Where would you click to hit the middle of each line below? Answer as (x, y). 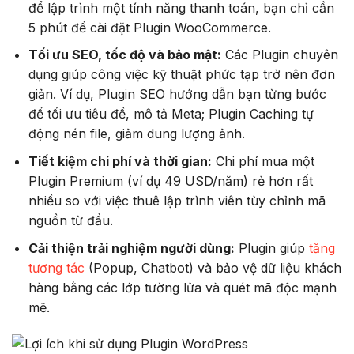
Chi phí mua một (263, 161)
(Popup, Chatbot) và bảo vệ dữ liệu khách (213, 267)
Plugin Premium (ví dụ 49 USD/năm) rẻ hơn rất (170, 181)
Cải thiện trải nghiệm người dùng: (131, 248)
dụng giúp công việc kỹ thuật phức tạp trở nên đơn (181, 75)
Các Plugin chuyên (279, 55)
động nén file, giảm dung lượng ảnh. (136, 134)
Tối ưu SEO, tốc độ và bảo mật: (124, 55)
